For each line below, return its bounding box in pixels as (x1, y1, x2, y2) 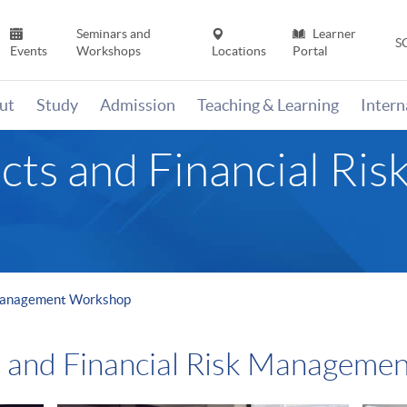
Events (10, 44, 48, 59)
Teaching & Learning (197, 95, 339, 115)
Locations (212, 44, 267, 59)
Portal (292, 44, 328, 59)
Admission (100, 95, 175, 115)
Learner (309, 26, 356, 42)
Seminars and (75, 26, 151, 42)
